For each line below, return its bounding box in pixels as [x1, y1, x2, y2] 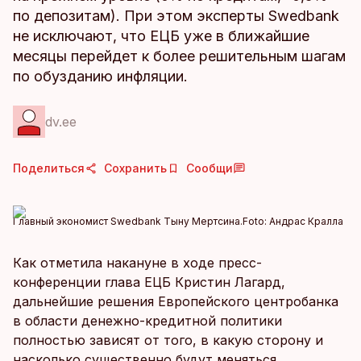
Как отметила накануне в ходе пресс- [13, 255, 262, 271]
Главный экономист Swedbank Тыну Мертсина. [13, 215, 243, 227]
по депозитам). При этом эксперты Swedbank [13, 7, 339, 24]
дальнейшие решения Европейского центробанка [13, 293, 338, 309]
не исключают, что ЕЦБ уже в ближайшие [13, 27, 309, 44]
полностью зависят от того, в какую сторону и [13, 332, 323, 348]
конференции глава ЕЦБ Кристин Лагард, [13, 274, 285, 290]
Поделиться [13, 161, 85, 175]
